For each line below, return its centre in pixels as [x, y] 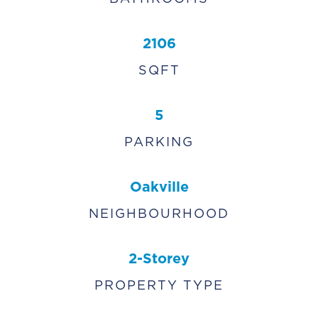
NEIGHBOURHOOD [159, 213]
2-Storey [159, 258]
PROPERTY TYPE [159, 285]
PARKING [159, 142]
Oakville [159, 187]
